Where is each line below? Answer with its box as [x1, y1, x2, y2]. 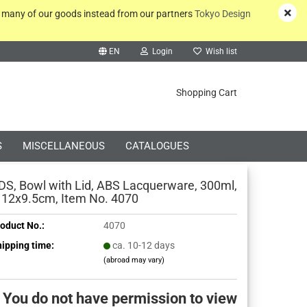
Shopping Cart [175, 87, 237, 98]
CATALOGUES [125, 140, 189, 152]
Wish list [201, 47, 237, 56]
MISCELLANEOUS [23, 140, 105, 152]
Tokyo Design [195, 8, 251, 19]
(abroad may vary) [103, 255, 164, 265]
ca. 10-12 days [112, 239, 175, 251]
